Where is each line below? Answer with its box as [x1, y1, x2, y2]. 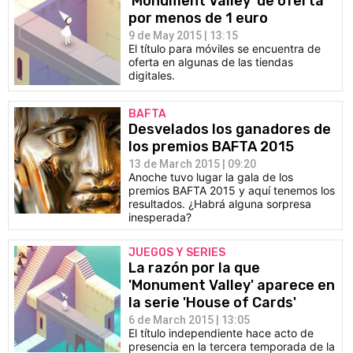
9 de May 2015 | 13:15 [128, 29, 238, 42]
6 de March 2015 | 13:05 [128, 314, 250, 326]
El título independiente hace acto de [128, 326, 314, 340]
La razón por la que [128, 259, 260, 277]
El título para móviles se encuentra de [128, 42, 321, 55]
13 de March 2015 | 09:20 [128, 158, 256, 170]
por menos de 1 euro [128, 9, 268, 27]
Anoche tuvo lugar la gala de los [128, 170, 293, 184]
